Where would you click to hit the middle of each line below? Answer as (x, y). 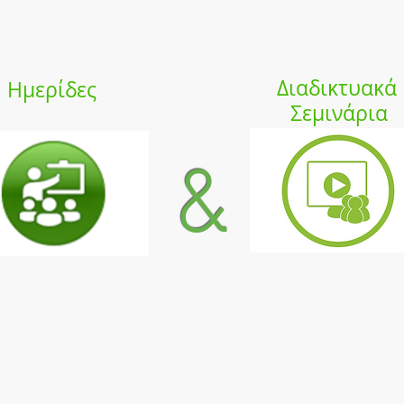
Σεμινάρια (339, 113)
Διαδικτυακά (337, 88)
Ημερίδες (51, 90)
